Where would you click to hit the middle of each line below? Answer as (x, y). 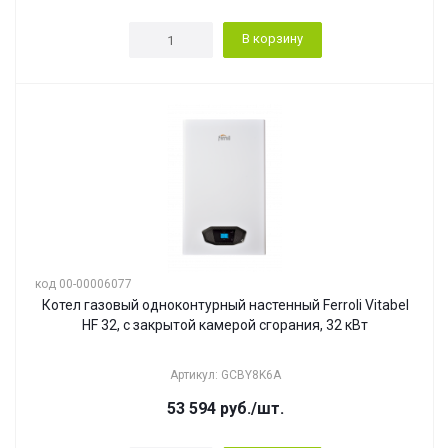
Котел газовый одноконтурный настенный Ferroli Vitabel (225, 305)
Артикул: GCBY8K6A (225, 375)
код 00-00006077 (83, 284)
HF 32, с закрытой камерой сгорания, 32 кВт (225, 325)
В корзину (272, 38)
